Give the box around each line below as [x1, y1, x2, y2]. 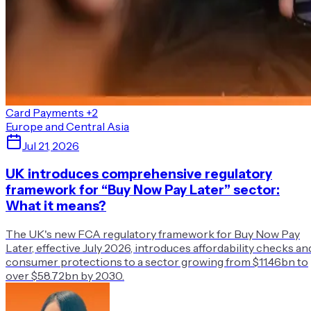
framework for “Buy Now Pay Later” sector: [6, 182, 280, 198]
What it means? [6, 198, 106, 214]
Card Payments [6, 106, 84, 120]
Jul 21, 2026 [22, 139, 79, 153]
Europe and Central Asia [6, 119, 129, 134]
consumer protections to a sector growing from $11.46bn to [6, 254, 308, 269]
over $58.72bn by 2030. [6, 268, 124, 283]
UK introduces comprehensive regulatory [6, 166, 272, 182]
